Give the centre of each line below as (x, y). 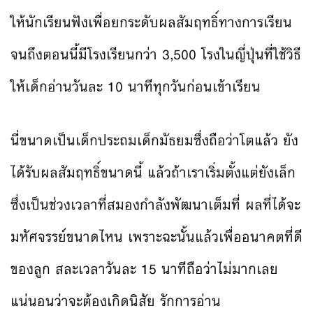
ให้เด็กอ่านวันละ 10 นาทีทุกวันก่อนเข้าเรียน (136, 87)
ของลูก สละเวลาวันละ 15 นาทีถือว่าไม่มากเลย (144, 269)
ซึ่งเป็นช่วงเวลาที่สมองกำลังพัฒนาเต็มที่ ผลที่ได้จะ (155, 205)
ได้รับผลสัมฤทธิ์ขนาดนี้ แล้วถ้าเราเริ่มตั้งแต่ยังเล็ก (153, 173)
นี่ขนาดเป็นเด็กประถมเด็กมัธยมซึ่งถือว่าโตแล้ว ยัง (154, 140)
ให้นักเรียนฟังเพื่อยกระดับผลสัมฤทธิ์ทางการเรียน (151, 22)
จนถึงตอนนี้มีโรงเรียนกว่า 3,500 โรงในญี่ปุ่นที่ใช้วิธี (156, 54)
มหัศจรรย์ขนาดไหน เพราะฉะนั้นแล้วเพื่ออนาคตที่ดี (156, 237)
